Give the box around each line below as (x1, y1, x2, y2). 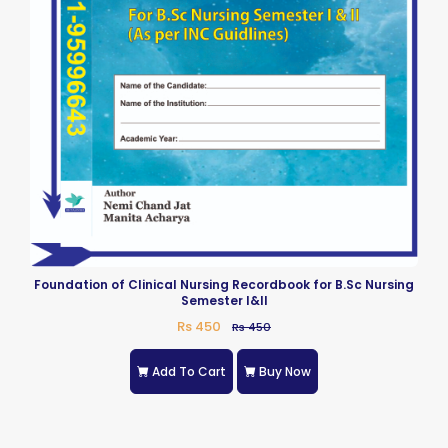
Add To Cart (152, 362, 226, 380)
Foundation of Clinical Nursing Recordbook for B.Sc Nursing (34, 276, 414, 294)
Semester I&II (180, 292, 268, 310)
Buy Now (259, 362, 311, 380)
